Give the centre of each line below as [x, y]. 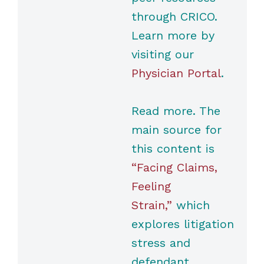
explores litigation [182, 224]
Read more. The [176, 111]
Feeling [151, 187]
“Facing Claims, [174, 168]
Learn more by [173, 36]
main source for [176, 130]
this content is [173, 149]
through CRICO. [174, 17]
